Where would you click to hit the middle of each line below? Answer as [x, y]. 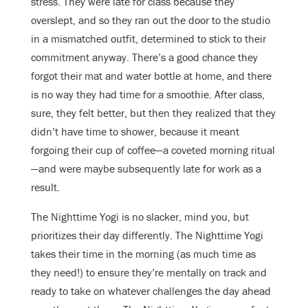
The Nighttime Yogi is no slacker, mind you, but [140, 217]
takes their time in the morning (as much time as [143, 254]
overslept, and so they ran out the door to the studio [151, 20]
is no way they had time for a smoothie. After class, [148, 95]
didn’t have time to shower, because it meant [135, 132]
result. [45, 187]
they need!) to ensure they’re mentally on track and [149, 273]
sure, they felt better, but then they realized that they [153, 113]
